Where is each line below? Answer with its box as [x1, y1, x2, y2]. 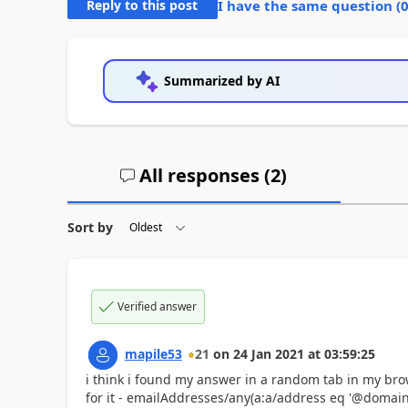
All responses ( [135, 162, 271, 188]
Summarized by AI [163, 71, 280, 89]
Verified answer [117, 298, 197, 314]
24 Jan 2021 [232, 344, 304, 362]
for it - [85, 388, 127, 406]
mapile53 [124, 344, 182, 362]
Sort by [66, 218, 113, 236]
